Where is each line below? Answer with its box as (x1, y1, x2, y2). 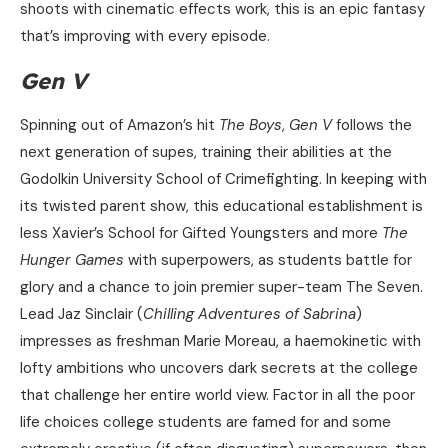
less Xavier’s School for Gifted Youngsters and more (20, 223, 382, 244)
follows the (332, 115, 412, 136)
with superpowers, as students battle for (124, 250, 412, 271)
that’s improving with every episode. (20, 26, 270, 47)
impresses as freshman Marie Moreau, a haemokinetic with (20, 331, 421, 352)
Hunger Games (20, 250, 124, 271)
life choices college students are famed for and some (20, 412, 391, 433)
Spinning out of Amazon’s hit (20, 115, 219, 136)
